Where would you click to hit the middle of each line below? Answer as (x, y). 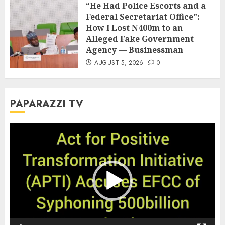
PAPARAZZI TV (47, 104)
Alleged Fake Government (140, 38)
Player (20, 142)
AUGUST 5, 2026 (119, 63)
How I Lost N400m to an (134, 27)
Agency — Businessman (135, 49)
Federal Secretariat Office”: (143, 16)
